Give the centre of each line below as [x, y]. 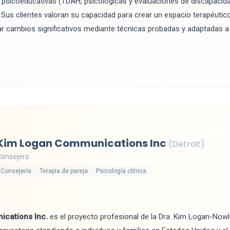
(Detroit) [187, 144]
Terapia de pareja [64, 171]
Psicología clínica [121, 171]
